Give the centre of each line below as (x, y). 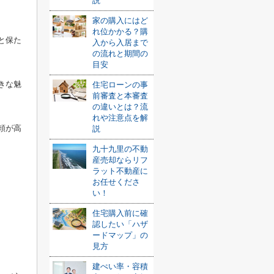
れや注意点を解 (120, 118)
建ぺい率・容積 (120, 266)
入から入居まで (120, 43)
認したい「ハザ (120, 224)
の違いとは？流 (120, 107)
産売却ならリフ (120, 160)
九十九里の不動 (120, 149)
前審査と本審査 (120, 96)
